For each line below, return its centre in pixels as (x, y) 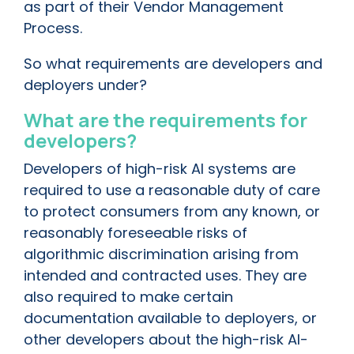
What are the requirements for (166, 120)
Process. (53, 28)
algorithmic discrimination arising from (161, 254)
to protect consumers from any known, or (172, 212)
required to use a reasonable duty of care (172, 190)
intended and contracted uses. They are (165, 276)
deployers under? (85, 85)
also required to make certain (128, 297)
